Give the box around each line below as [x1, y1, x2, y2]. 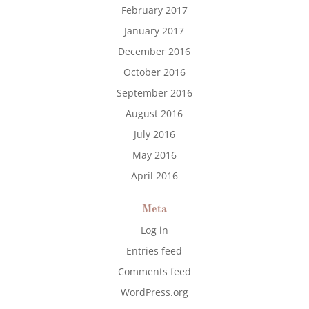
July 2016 [133, 128, 175, 141]
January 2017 [124, 24, 185, 37]
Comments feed [117, 265, 191, 278]
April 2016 [130, 169, 178, 182]
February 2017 [121, 3, 188, 17]
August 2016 [126, 107, 183, 120]
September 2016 [116, 86, 192, 99]
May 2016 [132, 148, 177, 161]
